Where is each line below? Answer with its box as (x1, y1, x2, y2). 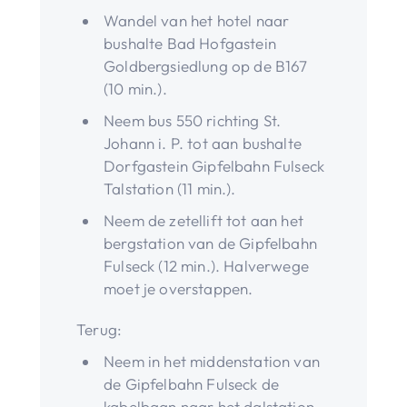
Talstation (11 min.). (104, 178, 236, 198)
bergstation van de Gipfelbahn (104, 233, 317, 253)
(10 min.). (104, 78, 167, 98)
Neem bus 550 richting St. (104, 110, 282, 130)
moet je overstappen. (104, 278, 253, 298)
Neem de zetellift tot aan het (104, 210, 303, 230)
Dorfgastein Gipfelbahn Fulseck (104, 155, 325, 175)
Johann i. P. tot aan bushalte (104, 133, 302, 153)
